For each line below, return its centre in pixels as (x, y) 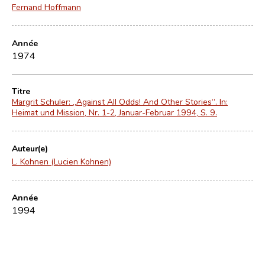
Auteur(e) (30, 148)
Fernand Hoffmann (46, 7)
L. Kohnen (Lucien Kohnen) (62, 161)
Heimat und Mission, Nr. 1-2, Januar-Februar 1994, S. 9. (114, 112)
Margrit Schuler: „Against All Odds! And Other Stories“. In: (120, 101)
